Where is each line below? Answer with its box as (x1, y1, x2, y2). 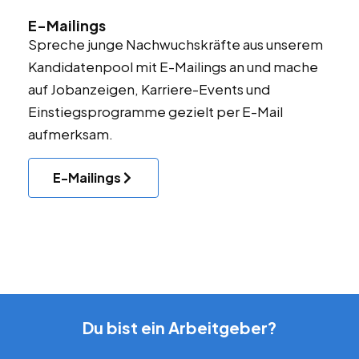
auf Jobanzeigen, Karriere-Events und (28, 79, 270, 98)
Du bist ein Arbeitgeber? (83, 317, 276, 337)
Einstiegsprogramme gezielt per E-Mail (28, 102, 283, 120)
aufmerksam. (28, 124, 113, 143)
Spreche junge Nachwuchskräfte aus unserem (28, 34, 323, 53)
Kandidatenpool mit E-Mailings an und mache (28, 57, 318, 75)
